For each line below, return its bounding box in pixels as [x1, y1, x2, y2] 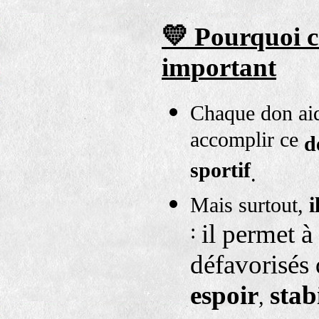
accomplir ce [190, 127, 304, 157]
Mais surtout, [190, 193, 309, 218]
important [162, 53, 276, 83]
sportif [190, 158, 251, 188]
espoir [190, 281, 258, 310]
